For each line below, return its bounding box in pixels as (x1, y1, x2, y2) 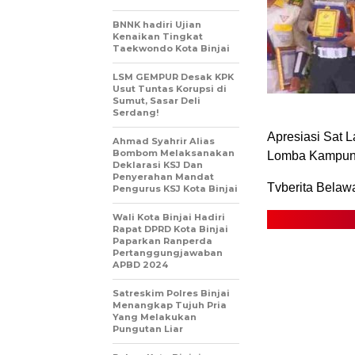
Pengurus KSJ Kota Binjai (113, 182, 238, 194)
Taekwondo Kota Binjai (113, 42, 230, 54)
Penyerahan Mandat (113, 170, 214, 182)
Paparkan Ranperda (113, 235, 212, 246)
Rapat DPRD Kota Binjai (113, 223, 228, 235)
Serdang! (113, 106, 159, 118)
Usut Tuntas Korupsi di (113, 82, 227, 94)
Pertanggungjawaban (113, 246, 223, 258)
